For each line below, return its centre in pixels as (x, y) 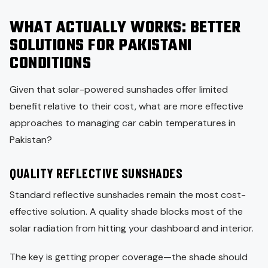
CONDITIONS (50, 64)
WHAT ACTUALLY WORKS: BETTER (125, 28)
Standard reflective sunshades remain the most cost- (128, 194)
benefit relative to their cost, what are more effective (127, 106)
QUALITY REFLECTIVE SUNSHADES (96, 173)
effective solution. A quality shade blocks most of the (126, 211)
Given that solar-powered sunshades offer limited (119, 89)
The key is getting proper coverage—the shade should (129, 257)
